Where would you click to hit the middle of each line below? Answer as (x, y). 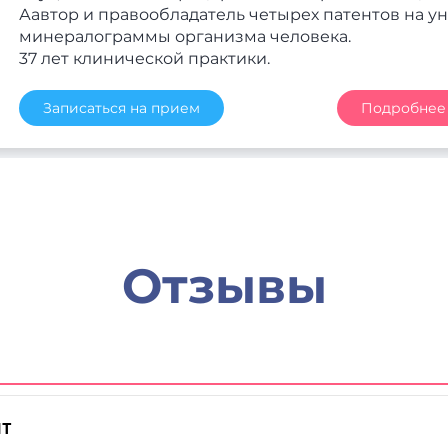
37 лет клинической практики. (145, 58)
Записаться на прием (122, 108)
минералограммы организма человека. (185, 36)
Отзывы (224, 286)
